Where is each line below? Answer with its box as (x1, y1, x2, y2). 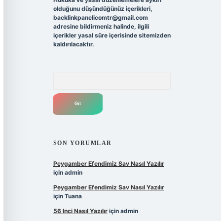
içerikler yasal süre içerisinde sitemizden (53, 32, 171, 39)
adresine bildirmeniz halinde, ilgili (53, 23, 149, 31)
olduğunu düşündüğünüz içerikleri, (53, 5, 152, 13)
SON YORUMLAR (53, 140, 112, 147)
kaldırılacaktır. (53, 40, 94, 48)
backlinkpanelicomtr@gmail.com (53, 14, 148, 22)
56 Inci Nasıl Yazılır (53, 207, 108, 215)
